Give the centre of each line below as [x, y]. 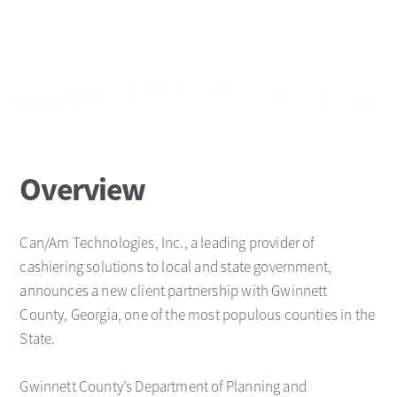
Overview [82, 189]
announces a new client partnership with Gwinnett [174, 291]
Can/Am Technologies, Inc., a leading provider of [167, 243]
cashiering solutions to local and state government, [176, 267]
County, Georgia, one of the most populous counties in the [198, 315]
